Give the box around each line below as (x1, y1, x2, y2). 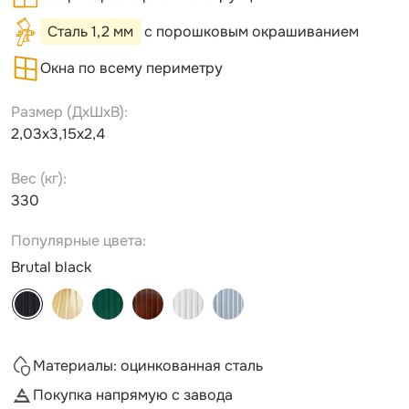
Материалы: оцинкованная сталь (33, 355, 263, 375)
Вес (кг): (11, 168, 67, 188)
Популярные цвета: (11, 230, 146, 250)
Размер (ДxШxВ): (11, 101, 128, 121)
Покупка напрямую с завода (33, 384, 233, 404)
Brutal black (11, 257, 91, 277)
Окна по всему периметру (40, 58, 223, 78)
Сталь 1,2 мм (47, 21, 133, 41)
